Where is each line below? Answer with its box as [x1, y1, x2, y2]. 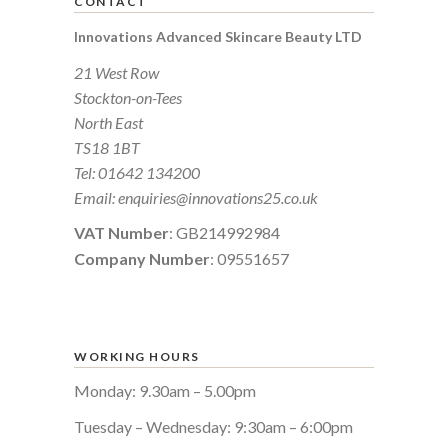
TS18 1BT [74, 138, 140, 157]
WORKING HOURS [74, 349, 200, 364]
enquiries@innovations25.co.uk [118, 188, 318, 207]
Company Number [74, 249, 210, 268]
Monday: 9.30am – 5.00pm [74, 381, 256, 400]
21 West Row [74, 63, 159, 82]
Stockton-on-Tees [74, 88, 182, 107]
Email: [74, 188, 118, 207]
